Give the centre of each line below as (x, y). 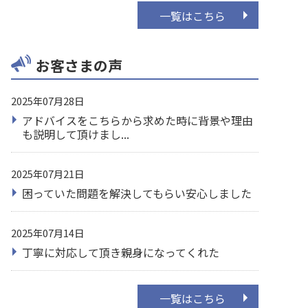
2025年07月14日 (47, 232)
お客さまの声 (79, 66)
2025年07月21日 (47, 174)
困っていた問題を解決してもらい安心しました (137, 193)
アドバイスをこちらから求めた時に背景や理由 (137, 121)
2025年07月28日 (47, 101)
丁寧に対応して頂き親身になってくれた (121, 252)
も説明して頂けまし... (76, 134)
